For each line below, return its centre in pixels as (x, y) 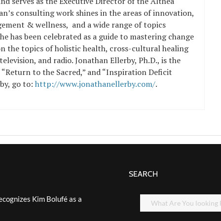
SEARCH (143, 174)
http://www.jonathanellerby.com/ (95, 84)
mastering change (161, 37)
